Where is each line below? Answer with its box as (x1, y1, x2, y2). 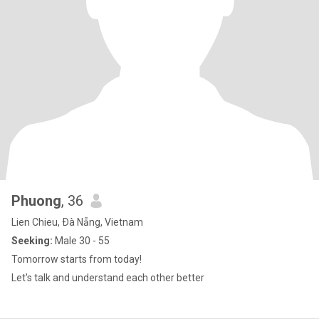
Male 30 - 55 (53, 235, 110, 246)
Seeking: (11, 235, 53, 246)
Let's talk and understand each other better (11, 272, 204, 283)
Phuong (11, 192, 61, 209)
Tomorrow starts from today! (11, 253, 142, 265)
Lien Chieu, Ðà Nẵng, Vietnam (11, 216, 143, 228)
